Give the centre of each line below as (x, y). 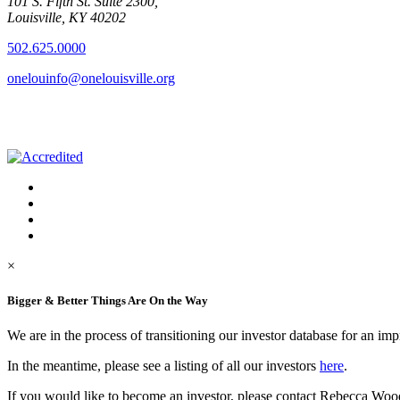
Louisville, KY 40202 (67, 17)
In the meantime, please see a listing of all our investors (163, 365)
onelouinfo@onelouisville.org (91, 78)
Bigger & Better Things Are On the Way (108, 300)
